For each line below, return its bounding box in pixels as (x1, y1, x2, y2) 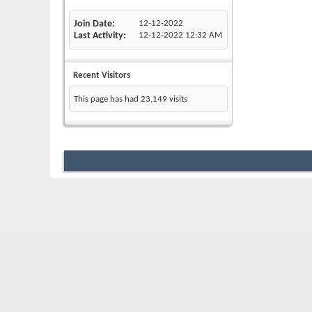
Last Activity (74, 31, 123, 42)
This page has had (74, 95, 141, 104)
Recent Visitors (73, 71, 130, 81)
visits (167, 95, 187, 104)
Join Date (74, 19, 112, 30)
